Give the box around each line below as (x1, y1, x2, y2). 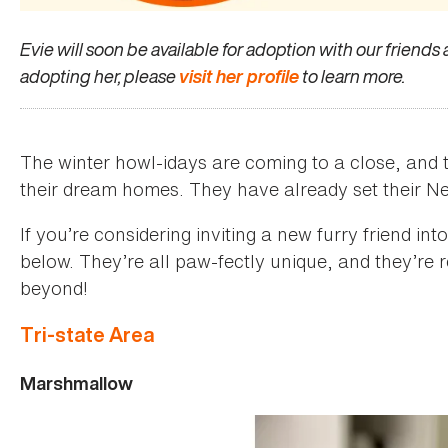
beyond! (20, 274, 88, 301)
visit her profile (179, 62, 299, 89)
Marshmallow (20, 370, 133, 396)
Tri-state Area (20, 320, 154, 348)
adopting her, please (20, 62, 179, 89)
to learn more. (299, 62, 405, 89)
